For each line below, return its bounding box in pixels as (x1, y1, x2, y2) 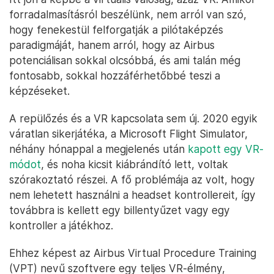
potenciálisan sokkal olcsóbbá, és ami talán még (9, 54, 240, 67)
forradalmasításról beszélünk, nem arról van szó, (9, 8, 246, 21)
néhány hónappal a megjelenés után (9, 143, 188, 156)
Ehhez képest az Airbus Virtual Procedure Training (9, 246, 256, 260)
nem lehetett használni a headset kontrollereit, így (9, 188, 256, 202)
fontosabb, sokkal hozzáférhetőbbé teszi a (9, 69, 220, 83)
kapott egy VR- (188, 143, 264, 156)
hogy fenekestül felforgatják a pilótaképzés (9, 23, 223, 37)
